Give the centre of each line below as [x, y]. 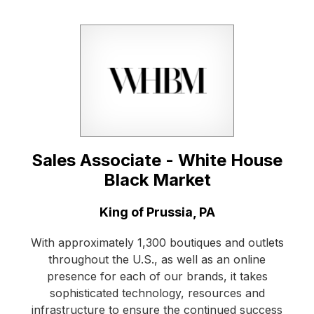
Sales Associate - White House [157, 161]
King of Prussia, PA [157, 212]
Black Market [157, 180]
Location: [56, 212]
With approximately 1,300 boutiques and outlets [157, 243]
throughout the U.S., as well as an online [157, 260]
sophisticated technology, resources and [157, 293]
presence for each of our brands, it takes [157, 277]
